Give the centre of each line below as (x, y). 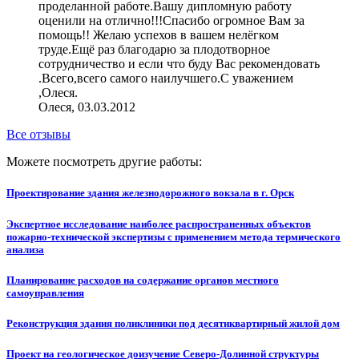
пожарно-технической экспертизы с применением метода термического (173, 236)
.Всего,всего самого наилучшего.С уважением (166, 79)
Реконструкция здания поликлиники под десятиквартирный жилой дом (173, 323)
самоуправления (45, 292)
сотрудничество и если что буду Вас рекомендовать (179, 64)
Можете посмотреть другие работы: (104, 162)
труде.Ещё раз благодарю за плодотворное (154, 50)
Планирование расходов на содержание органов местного (143, 280)
